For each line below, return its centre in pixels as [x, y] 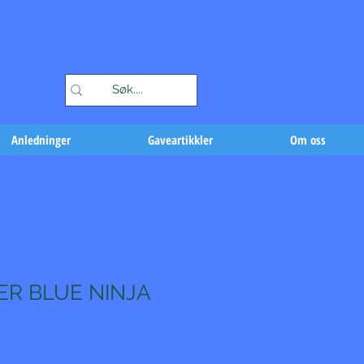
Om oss [308, 140]
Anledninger [41, 140]
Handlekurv [134, 58]
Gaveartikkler [180, 140]
